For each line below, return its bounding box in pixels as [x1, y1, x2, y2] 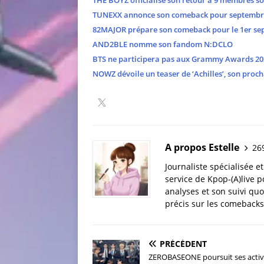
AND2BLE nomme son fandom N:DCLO [93, 39, 233, 50]
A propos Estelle [165, 141, 239, 154]
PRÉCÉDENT [160, 238, 207, 250]
